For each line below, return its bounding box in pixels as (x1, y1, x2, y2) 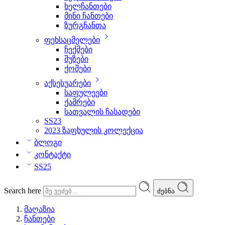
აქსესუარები (44, 79, 91, 87)
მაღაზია (24, 205, 55, 213)
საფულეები (64, 88, 107, 97)
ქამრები (64, 98, 95, 106)
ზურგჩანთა (64, 21, 106, 30)
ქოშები (64, 64, 91, 73)
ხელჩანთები (64, 2, 111, 11)
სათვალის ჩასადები (64, 107, 140, 116)
